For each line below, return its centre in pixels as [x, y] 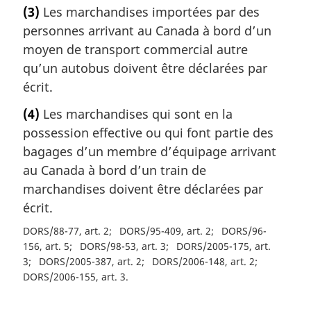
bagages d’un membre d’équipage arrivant [150, 152]
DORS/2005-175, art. [224, 246]
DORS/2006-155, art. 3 [74, 277]
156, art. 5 [46, 246]
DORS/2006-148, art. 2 [204, 262]
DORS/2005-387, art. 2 [91, 262]
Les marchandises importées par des [150, 11]
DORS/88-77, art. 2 [66, 231]
